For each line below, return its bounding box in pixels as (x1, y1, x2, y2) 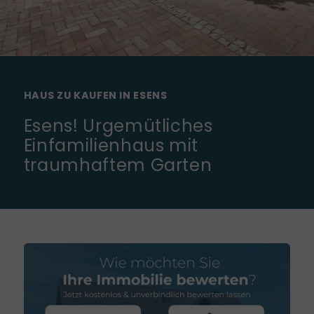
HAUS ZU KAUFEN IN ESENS (23, 88, 168, 102)
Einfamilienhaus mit (23, 133, 199, 157)
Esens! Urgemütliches (23, 114, 213, 137)
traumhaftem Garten (23, 153, 212, 177)
